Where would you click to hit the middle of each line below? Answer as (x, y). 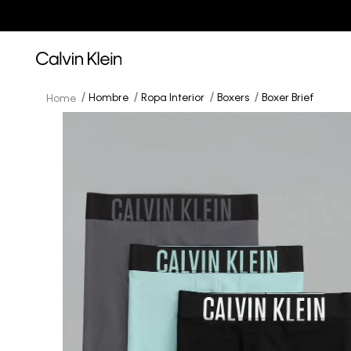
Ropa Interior (173, 98)
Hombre (109, 98)
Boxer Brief (288, 98)
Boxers (233, 98)
